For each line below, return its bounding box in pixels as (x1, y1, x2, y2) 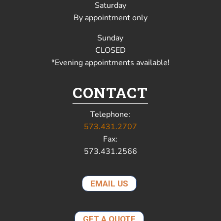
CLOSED (95, 44, 126, 56)
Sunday (97, 32, 124, 43)
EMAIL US (90, 178, 128, 188)
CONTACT (73, 82, 148, 102)
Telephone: (90, 109, 131, 120)
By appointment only (73, 12, 147, 23)
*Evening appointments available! (51, 57, 170, 68)
